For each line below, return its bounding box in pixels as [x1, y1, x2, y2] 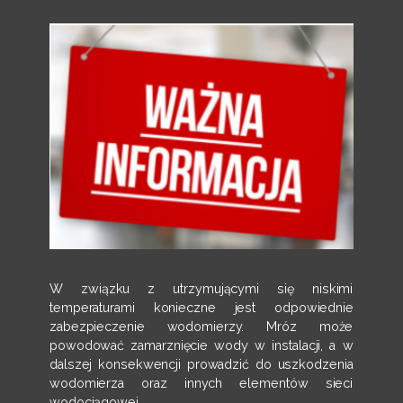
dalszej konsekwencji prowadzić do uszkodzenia [49, 357, 354, 372]
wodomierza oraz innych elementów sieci [49, 376, 354, 391]
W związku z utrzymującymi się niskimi [49, 282, 354, 297]
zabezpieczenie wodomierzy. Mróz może [49, 319, 354, 335]
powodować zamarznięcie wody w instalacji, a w [49, 338, 354, 354]
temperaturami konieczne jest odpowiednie [49, 300, 354, 316]
